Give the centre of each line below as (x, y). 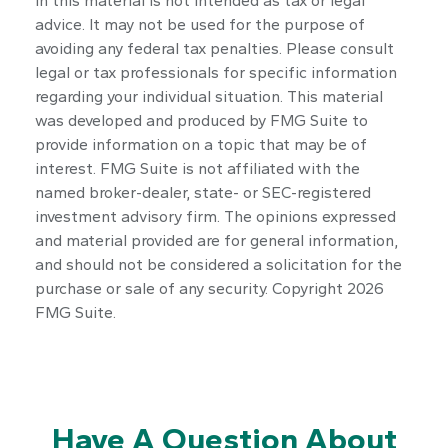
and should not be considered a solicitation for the (218, 264)
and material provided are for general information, (216, 240)
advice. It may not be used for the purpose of (200, 24)
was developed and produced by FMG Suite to (201, 120)
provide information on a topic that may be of (201, 144)
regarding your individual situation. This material (209, 96)
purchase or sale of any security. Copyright (191, 288)
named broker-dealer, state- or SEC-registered (203, 192)
